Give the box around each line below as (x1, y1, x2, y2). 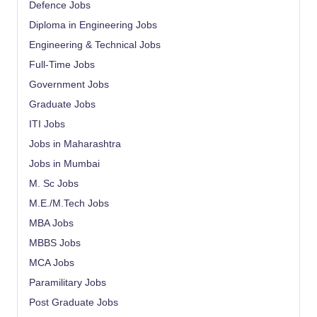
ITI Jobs (29, 118, 65, 129)
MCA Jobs (29, 257, 74, 268)
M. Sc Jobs (29, 178, 79, 189)
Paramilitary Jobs (29, 277, 106, 288)
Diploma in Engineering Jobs (29, 19, 157, 30)
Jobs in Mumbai (29, 158, 100, 169)
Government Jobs (29, 79, 109, 90)
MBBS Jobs (29, 237, 81, 248)
